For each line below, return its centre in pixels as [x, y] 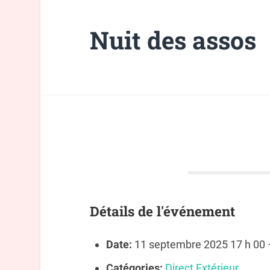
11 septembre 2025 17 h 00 [199, 245]
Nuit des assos [173, 40]
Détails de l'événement [162, 211]
